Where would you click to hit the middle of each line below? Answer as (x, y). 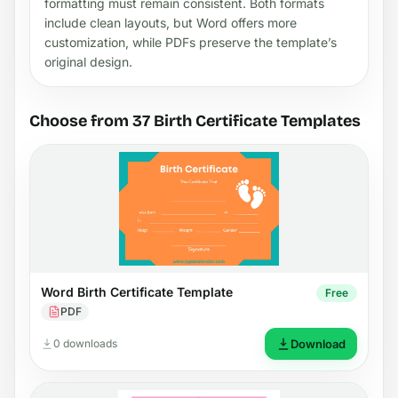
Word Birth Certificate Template (137, 291)
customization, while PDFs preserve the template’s (191, 42)
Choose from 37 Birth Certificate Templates (195, 120)
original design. (88, 61)
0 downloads (85, 343)
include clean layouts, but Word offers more (171, 22)
